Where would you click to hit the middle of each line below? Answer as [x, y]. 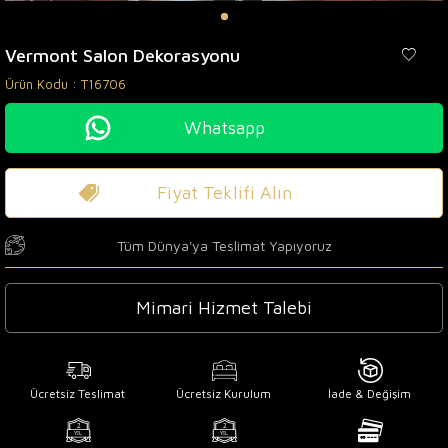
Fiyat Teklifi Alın [224, 192]
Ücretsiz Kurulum [224, 393]
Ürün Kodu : [43, 83]
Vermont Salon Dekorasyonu [122, 55]
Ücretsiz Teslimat [78, 393]
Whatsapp [224, 127]
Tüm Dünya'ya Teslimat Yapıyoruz [224, 245]
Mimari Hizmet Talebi [224, 307]
